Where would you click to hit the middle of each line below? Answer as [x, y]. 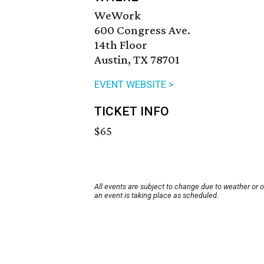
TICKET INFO [132, 112]
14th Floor [121, 45]
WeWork [118, 16]
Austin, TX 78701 [137, 60]
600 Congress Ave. [142, 30]
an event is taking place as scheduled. [156, 196]
